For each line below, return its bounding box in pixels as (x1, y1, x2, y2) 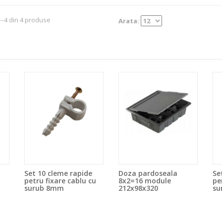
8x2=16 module (118, 176, 171, 186)
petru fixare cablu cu (24, 176, 96, 186)
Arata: (118, 16, 141, 26)
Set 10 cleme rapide (24, 168, 92, 178)
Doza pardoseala (118, 168, 177, 178)
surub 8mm (24, 183, 64, 193)
